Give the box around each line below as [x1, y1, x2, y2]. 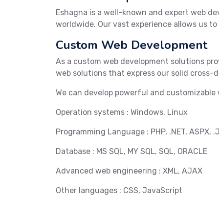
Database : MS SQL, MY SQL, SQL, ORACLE [56, 147, 207, 156]
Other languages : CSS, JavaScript [56, 186, 182, 195]
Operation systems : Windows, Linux [56, 108, 188, 117]
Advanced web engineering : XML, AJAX [56, 166, 202, 175]
